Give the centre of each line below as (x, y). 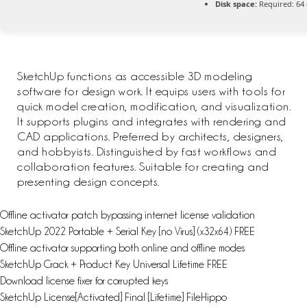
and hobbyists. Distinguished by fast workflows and (147, 151)
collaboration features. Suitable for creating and (143, 166)
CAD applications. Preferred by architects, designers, (150, 136)
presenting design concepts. (88, 181)
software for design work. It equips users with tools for (151, 91)
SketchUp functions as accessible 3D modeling (135, 76)
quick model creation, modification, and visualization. (154, 106)
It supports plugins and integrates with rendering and (152, 121)
